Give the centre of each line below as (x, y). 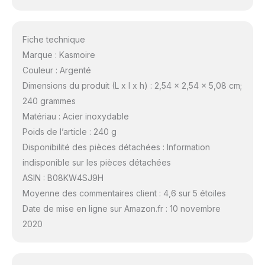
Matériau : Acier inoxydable (75, 116)
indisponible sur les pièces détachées (96, 162)
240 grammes (49, 101)
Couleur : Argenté (56, 70)
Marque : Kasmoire (59, 54)
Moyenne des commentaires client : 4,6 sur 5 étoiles (124, 193)
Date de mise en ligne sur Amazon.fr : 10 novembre (121, 208)
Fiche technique (54, 39)
